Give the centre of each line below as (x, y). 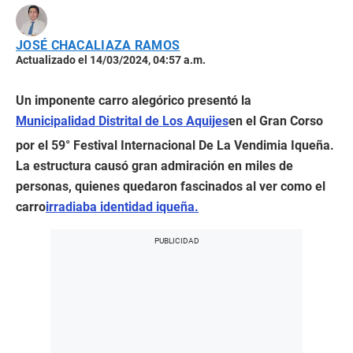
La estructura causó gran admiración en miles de (154, 165)
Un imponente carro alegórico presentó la (134, 100)
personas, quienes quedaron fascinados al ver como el (171, 186)
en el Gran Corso (276, 121)
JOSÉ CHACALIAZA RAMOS (98, 45)
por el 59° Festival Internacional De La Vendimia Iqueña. (175, 145)
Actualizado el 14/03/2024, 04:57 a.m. (111, 59)
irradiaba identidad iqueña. (122, 206)
